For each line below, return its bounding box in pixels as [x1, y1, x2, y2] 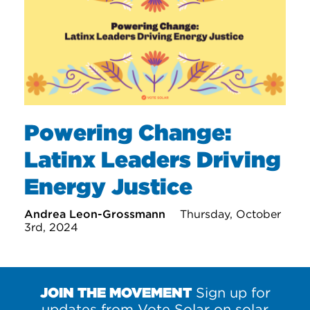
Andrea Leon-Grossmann [24, 207, 169, 221]
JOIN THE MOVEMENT [39, 284, 192, 301]
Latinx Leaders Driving [24, 145, 281, 173]
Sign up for [191, 284, 271, 301]
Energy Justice [24, 172, 192, 200]
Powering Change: [24, 118, 231, 146]
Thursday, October [180, 207, 281, 221]
